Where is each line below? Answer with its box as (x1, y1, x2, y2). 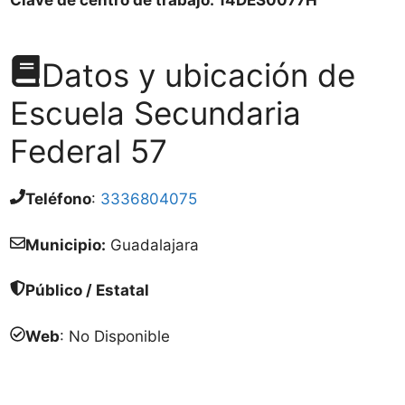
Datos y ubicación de (42, 56, 355, 94)
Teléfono (25, 190, 91, 208)
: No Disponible (60, 326, 170, 345)
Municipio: (25, 235, 106, 254)
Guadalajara (106, 235, 199, 254)
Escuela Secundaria (10, 94, 301, 132)
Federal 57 (10, 132, 167, 170)
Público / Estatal (25, 281, 149, 299)
